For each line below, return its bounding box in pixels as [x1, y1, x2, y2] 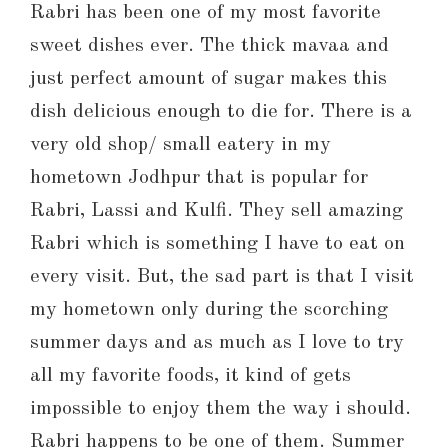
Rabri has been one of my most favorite [30, 3, 381, 24]
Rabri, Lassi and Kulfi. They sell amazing [30, 201, 403, 222]
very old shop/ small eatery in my [30, 135, 331, 156]
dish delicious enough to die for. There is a [30, 102, 412, 123]
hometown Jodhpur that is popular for [30, 168, 368, 189]
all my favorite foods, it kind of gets [30, 366, 351, 387]
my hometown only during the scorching [30, 300, 388, 321]
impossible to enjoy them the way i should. [30, 399, 411, 420]
